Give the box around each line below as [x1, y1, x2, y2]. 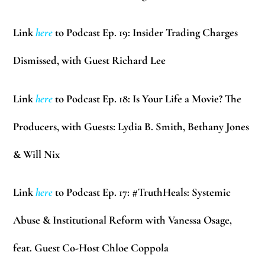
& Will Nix [13, 147, 60, 161]
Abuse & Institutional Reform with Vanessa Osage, [13, 214, 232, 227]
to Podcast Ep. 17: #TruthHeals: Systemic [53, 186, 231, 199]
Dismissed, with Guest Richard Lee [13, 54, 166, 67]
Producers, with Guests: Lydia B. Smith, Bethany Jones [13, 119, 250, 133]
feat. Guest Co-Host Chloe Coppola [13, 241, 169, 255]
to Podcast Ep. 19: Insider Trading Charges [53, 26, 238, 40]
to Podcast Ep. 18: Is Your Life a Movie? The [53, 92, 242, 105]
